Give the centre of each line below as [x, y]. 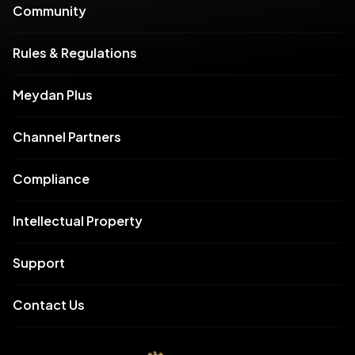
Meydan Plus [53, 94]
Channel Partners [67, 136]
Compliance [51, 178]
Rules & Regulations [75, 52]
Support [39, 262]
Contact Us [49, 304]
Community [50, 10]
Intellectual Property [78, 220]
